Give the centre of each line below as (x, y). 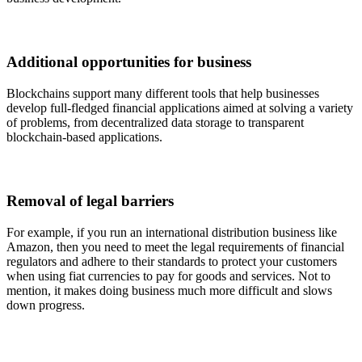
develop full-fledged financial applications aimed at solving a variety (180, 107)
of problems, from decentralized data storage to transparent (155, 122)
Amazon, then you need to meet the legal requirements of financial (175, 247)
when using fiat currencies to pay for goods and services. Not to (168, 276)
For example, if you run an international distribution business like (172, 233)
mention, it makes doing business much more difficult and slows (169, 291)
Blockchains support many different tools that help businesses (163, 93)
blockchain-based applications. (84, 137)
